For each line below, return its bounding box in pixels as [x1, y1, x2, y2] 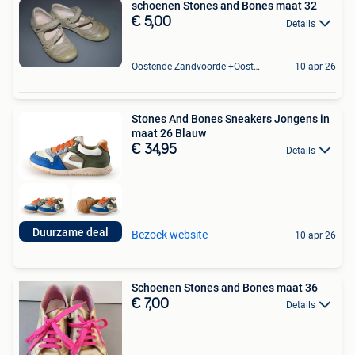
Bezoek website [132, 227, 208, 241]
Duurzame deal [32, 225, 109, 239]
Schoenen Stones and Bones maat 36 [132, 281, 318, 294]
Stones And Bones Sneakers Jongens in [132, 112, 330, 125]
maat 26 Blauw [132, 126, 206, 139]
